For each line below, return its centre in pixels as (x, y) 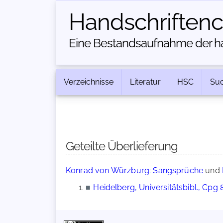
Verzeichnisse (89, 82)
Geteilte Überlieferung (122, 146)
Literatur (145, 82)
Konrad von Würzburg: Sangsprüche (135, 170)
